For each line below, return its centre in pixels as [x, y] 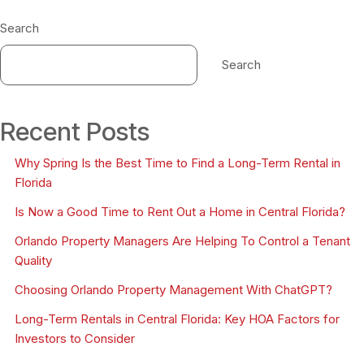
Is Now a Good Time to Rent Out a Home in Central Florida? [180, 212]
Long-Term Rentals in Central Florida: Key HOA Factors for [177, 319]
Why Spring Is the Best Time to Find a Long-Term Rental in [178, 163]
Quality [33, 261]
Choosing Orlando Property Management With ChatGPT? [173, 290]
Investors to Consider [75, 339]
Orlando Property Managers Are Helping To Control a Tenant [182, 241]
